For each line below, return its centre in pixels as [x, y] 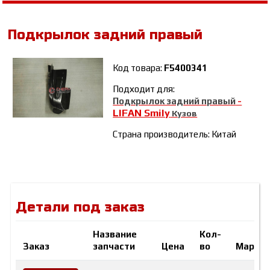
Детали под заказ [80, 207]
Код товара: [139, 68]
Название [115, 234]
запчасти [114, 246]
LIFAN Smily [142, 113]
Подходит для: [144, 89]
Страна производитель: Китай [175, 134]
